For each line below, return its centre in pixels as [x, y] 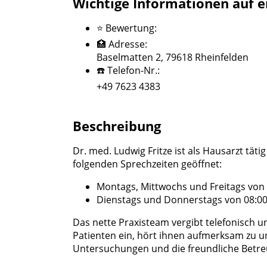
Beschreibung [117, 125]
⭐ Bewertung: [127, 28]
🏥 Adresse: [122, 44]
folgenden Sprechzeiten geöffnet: [147, 164]
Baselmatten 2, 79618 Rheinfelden [173, 57]
